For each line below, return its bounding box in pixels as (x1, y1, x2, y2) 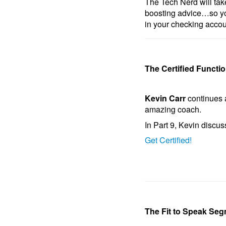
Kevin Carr (145, 92, 186, 104)
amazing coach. (145, 103, 201, 115)
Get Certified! (145, 134, 192, 146)
